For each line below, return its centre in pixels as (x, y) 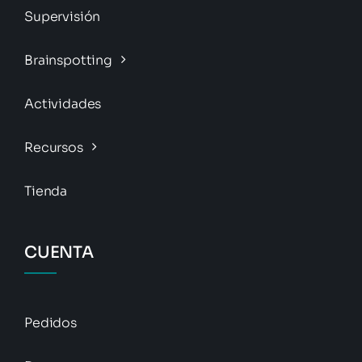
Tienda (46, 191)
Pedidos (50, 322)
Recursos (53, 147)
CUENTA (59, 252)
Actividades (63, 103)
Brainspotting (68, 60)
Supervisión (62, 16)
